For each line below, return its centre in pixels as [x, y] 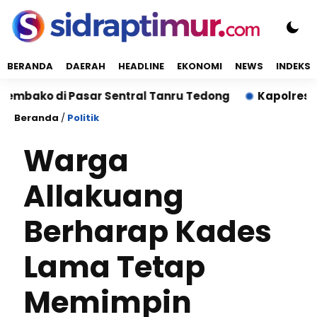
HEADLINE [141, 66]
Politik [83, 118]
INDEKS [293, 66]
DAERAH [86, 66]
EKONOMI [200, 66]
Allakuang [104, 196]
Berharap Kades [148, 232]
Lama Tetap [114, 267]
